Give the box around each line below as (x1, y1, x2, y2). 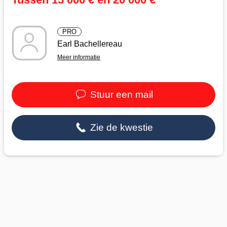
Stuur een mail (87, 89, 153, 100)
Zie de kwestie (87, 122, 153, 133)
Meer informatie (57, 53, 100, 61)
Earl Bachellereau (57, 39, 122, 48)
